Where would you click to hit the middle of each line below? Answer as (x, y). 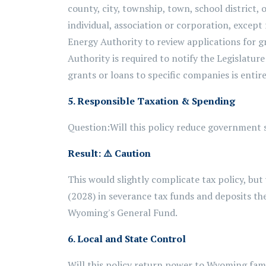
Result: (85, 153)
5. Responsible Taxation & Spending (151, 101)
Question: (89, 127)
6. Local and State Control (127, 239)
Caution (132, 153)
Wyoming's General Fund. (123, 213)
